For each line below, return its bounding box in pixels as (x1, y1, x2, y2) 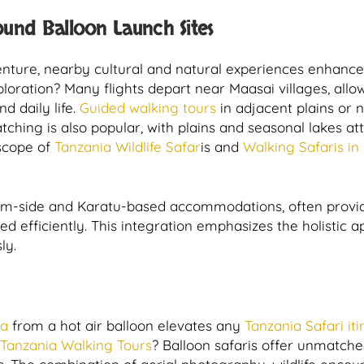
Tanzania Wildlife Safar (54, 138, 201, 155)
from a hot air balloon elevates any (8, 317, 245, 334)
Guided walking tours (76, 99, 216, 116)
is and (201, 138, 243, 155)
